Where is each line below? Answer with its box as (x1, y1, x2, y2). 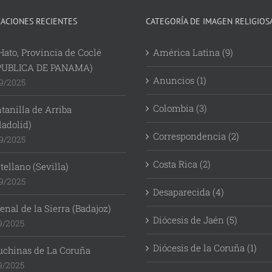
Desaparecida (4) (153, 186, 224, 199)
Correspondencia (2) (153, 130, 239, 143)
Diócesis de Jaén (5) (153, 214, 237, 226)
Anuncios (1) (153, 74, 206, 87)
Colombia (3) (153, 102, 207, 115)
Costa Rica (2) (153, 158, 211, 171)
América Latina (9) (153, 46, 233, 59)
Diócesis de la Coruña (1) (153, 242, 257, 254)
